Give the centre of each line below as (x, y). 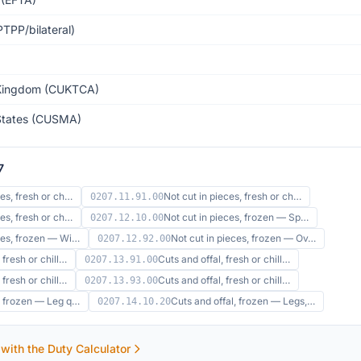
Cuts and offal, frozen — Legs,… (243, 301)
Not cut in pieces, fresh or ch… (232, 196)
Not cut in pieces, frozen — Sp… (236, 217)
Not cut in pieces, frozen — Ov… (243, 238)
